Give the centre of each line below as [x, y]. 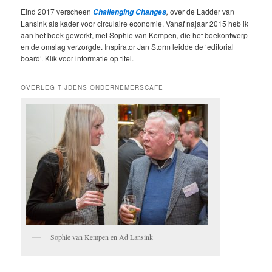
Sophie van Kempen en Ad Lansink [102, 236]
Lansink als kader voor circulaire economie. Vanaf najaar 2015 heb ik [135, 23]
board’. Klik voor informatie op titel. [77, 58]
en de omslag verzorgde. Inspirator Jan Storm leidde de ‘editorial [127, 46]
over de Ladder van [202, 11]
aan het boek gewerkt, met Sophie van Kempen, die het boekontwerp [134, 35]
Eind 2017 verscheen [56, 11]
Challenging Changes [129, 12]
